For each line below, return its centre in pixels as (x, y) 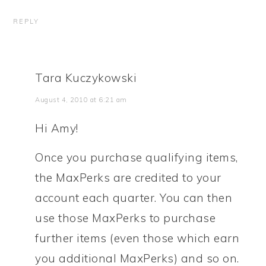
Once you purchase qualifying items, (137, 157)
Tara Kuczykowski (86, 78)
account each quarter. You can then (134, 198)
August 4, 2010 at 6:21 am (81, 100)
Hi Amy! (57, 128)
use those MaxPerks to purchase (126, 218)
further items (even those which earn (137, 238)
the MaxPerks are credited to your (128, 178)
